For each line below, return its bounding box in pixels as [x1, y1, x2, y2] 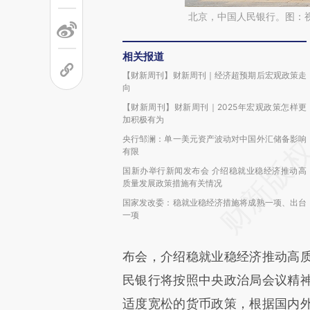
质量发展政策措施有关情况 [122, 178, 222, 188]
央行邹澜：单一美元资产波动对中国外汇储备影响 [122, 134, 307, 144]
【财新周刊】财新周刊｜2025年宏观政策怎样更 [122, 102, 307, 112]
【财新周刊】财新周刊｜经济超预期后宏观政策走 [122, 70, 307, 80]
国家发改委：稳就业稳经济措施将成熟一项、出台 [122, 197, 307, 208]
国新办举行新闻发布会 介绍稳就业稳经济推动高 [122, 165, 307, 176]
